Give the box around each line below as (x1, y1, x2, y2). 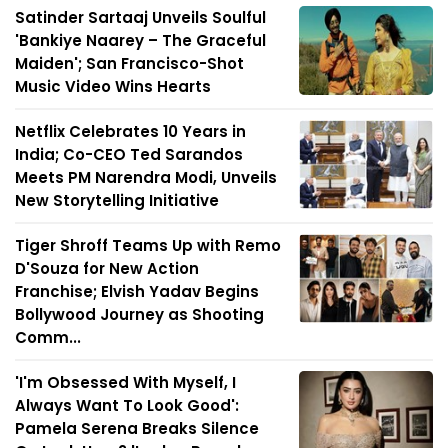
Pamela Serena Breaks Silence (15, 417, 259, 439)
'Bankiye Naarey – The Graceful (15, 29, 266, 51)
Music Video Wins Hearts (15, 75, 211, 97)
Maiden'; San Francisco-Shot (15, 52, 244, 74)
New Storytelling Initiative (15, 189, 219, 211)
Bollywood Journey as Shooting (15, 303, 264, 325)
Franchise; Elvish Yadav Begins (15, 280, 259, 302)
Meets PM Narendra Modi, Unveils (15, 166, 277, 188)
